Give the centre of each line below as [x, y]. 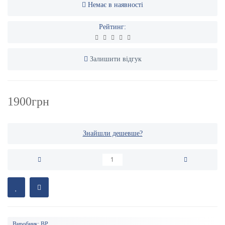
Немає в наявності [116, 5]
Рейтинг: [113, 27]
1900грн [28, 101]
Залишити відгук [116, 59]
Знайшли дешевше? [113, 133]
